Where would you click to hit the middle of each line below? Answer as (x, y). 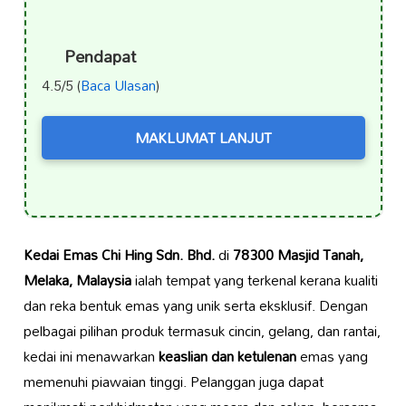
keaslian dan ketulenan (227, 356)
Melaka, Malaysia (77, 280)
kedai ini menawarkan (91, 356)
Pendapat (100, 56)
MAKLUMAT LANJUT (203, 137)
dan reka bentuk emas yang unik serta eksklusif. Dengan (195, 305)
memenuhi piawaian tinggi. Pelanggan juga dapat (173, 381)
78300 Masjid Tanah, (298, 254)
